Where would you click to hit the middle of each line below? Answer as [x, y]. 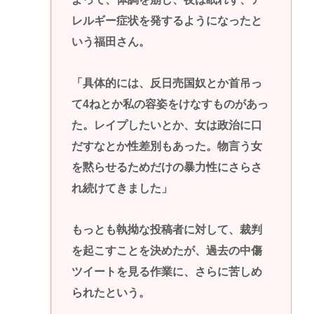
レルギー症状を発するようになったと [166, 21]
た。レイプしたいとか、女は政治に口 [166, 125]
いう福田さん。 [110, 42]
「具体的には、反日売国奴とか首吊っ [166, 83]
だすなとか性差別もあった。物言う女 [166, 146]
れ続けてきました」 [122, 188]
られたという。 [110, 292]
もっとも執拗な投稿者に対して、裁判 [166, 229]
